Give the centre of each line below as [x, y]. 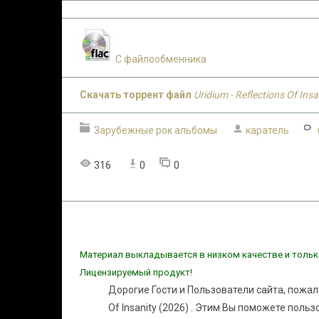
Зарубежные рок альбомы [156, 130]
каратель [267, 130]
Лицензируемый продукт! [137, 272]
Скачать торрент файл [136, 95]
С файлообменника [161, 59]
